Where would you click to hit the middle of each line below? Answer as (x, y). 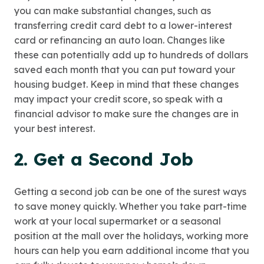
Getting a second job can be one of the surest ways (130, 192)
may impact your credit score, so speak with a (118, 99)
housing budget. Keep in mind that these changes (126, 85)
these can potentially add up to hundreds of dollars (131, 55)
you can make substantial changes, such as (113, 11)
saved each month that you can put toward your (125, 70)
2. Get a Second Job (104, 159)
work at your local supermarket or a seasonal (118, 221)
